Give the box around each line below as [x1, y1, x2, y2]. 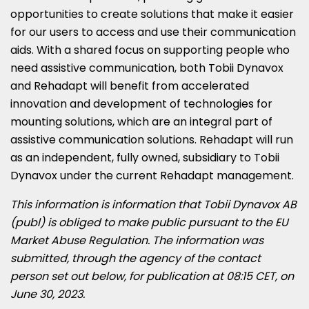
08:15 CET [226, 268, 275, 284]
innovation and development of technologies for [10, 95, 272, 112]
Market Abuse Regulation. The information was [10, 232, 263, 248]
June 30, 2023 [10, 286, 83, 302]
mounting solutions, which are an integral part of [10, 113, 272, 130]
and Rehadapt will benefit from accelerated [10, 77, 249, 94]
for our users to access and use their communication [10, 23, 296, 40]
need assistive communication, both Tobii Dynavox [10, 59, 283, 76]
